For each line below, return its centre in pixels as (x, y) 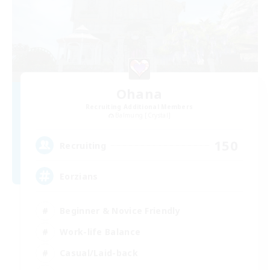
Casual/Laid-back (99, 253)
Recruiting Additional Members (139, 107)
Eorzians (79, 176)
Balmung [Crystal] (143, 115)
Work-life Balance (100, 231)
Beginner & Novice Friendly (120, 210)
